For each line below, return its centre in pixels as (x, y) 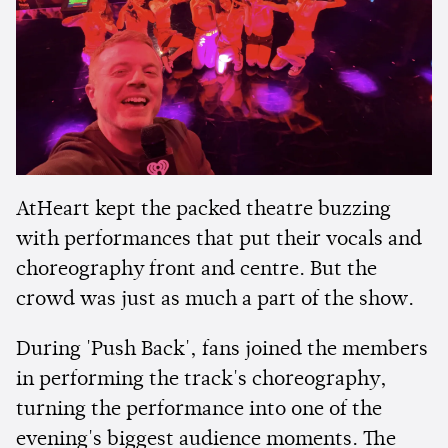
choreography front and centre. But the (196, 270)
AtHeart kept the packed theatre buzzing (203, 210)
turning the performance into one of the (199, 410)
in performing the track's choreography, (201, 380)
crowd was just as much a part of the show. (215, 300)
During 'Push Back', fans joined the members (222, 350)
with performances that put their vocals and (219, 240)
